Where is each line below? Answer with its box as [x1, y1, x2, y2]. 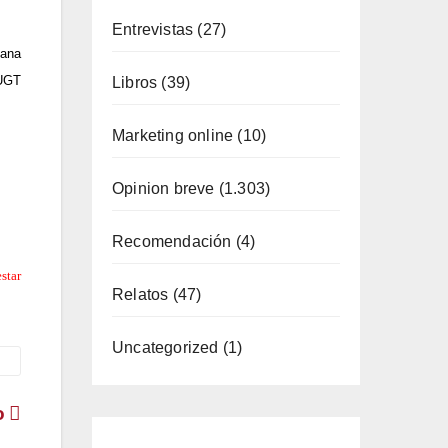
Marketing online [112, 127, 234, 144]
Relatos [112, 286, 169, 303]
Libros [112, 74, 158, 91]
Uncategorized [112, 339, 219, 356]
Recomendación [112, 233, 232, 250]
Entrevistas [112, 21, 194, 38]
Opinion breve [112, 180, 215, 197]
